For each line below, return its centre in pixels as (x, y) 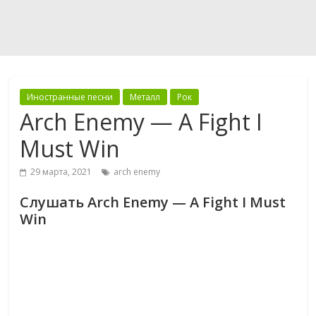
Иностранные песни (70, 97)
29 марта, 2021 (61, 172)
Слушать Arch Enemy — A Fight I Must (153, 202)
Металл (145, 97)
